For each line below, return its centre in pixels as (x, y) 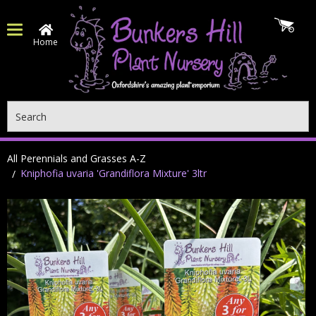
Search (23, 108)
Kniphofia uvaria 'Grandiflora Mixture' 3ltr (114, 173)
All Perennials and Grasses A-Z (77, 158)
